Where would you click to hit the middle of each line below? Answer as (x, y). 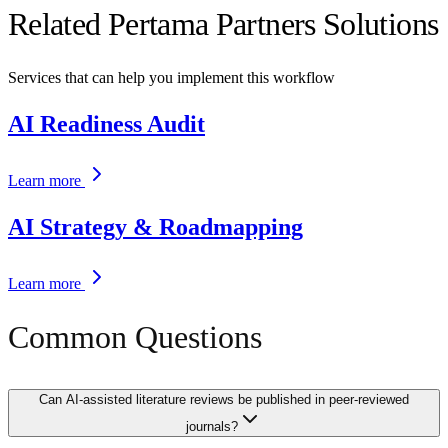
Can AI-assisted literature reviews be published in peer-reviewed (224, 399)
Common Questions (135, 337)
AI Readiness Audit (106, 123)
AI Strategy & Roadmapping (155, 226)
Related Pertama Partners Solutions (223, 24)
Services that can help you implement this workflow (171, 77)
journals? (212, 426)
